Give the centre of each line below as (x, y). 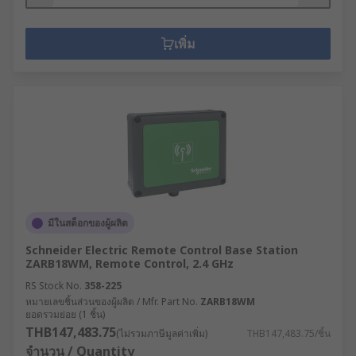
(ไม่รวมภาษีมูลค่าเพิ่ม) (162, 333)
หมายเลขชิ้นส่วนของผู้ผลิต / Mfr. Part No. (112, 302)
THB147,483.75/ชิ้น (288, 333)
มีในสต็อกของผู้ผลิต (88, 223)
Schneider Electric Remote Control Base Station (162, 250)
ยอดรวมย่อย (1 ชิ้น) (65, 314)
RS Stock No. (54, 286)
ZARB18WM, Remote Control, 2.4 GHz (130, 263)
